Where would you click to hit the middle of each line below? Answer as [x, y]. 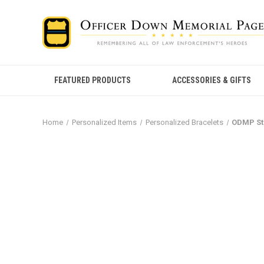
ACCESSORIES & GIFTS [212, 80]
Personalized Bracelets [184, 122]
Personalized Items [104, 122]
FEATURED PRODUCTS [93, 80]
